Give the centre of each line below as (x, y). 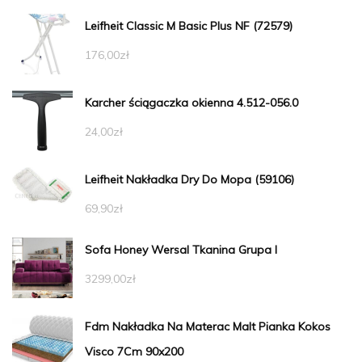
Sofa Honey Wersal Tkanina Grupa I (181, 250)
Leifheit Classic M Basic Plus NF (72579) (189, 26)
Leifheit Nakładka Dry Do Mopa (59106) (189, 180)
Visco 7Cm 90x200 (134, 352)
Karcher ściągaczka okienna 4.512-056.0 (192, 103)
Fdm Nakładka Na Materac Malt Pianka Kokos (208, 327)
